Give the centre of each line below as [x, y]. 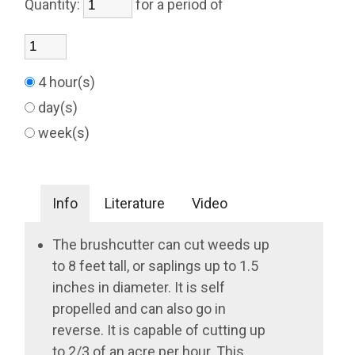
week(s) [66, 133]
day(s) [60, 107]
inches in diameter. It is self [139, 287]
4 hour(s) [69, 82]
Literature [135, 203]
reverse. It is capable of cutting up [159, 330]
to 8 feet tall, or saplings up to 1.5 [156, 266]
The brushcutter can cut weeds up [161, 244]
